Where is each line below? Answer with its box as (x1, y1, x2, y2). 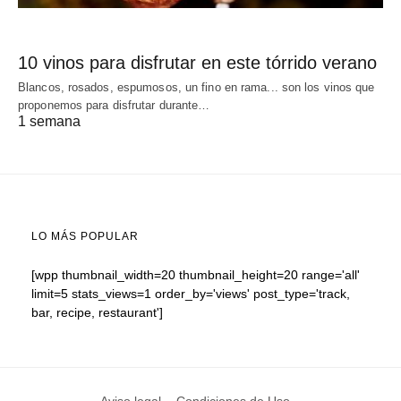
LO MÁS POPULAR (31, 229, 139, 243)
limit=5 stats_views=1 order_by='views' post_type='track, (31, 286, 350, 301)
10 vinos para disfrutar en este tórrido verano (18, 52, 377, 73)
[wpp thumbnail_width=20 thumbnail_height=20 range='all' (31, 267, 360, 282)
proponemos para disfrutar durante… (18, 98, 210, 112)
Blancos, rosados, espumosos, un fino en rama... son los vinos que (18, 80, 375, 94)
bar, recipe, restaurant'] (31, 304, 163, 320)
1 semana (18, 113, 81, 129)
